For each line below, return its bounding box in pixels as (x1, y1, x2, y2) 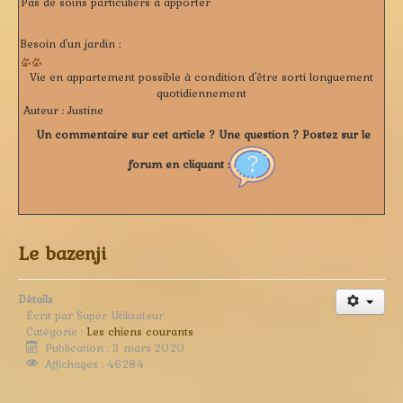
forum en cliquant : (128, 156, 229, 174)
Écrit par (26, 306, 76, 324)
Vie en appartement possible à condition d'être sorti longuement (30, 67, 373, 85)
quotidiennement (157, 84, 246, 102)
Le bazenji (18, 237, 106, 267)
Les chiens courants (86, 322, 193, 340)
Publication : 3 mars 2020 (45, 338, 186, 356)
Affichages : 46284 (45, 354, 145, 372)
